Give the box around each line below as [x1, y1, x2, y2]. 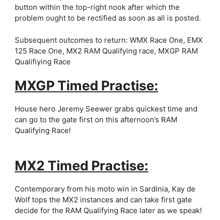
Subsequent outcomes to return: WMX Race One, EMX [15, 35, 203, 45]
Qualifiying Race [15, 56, 71, 66]
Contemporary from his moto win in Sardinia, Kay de [15, 184, 195, 193]
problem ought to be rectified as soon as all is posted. [15, 13, 201, 23]
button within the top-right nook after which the [15, 2, 180, 12]
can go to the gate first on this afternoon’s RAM [15, 115, 177, 124]
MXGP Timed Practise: [15, 78, 158, 94]
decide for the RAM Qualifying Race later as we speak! [15, 206, 202, 215]
